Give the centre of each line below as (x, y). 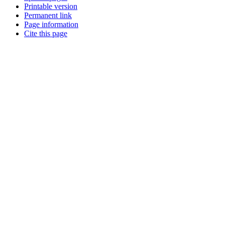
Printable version (51, 7)
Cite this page (46, 34)
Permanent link (48, 16)
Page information (51, 25)
